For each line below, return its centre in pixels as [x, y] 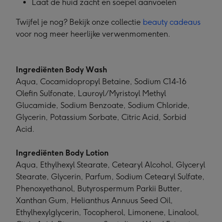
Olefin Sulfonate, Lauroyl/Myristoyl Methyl [91, 94]
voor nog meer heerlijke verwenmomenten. [93, 34]
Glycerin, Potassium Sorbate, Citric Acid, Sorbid [101, 117]
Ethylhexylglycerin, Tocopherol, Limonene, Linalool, [108, 213]
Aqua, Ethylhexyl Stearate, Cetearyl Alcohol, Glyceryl [111, 165]
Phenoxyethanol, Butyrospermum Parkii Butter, [99, 189]
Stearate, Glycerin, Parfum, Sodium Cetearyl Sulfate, [110, 177]
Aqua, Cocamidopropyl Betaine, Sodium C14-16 [101, 82]
